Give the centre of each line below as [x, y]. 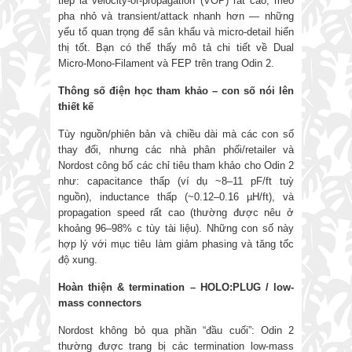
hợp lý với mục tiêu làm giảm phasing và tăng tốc [176, 244]
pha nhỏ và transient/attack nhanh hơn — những [176, 16]
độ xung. [78, 260]
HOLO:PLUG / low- [245, 288]
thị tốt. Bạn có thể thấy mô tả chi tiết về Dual [176, 48]
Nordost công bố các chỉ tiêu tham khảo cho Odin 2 [176, 166]
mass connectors [100, 303]
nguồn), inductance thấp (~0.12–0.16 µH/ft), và [176, 197]
